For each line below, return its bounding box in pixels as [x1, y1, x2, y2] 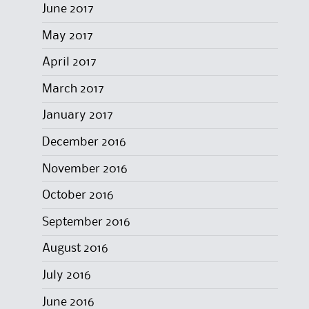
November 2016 [41, 163, 128, 175]
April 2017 [41, 57, 97, 68]
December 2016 [41, 136, 126, 148]
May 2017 [41, 30, 93, 41]
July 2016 [41, 269, 91, 281]
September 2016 [41, 216, 130, 228]
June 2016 [41, 296, 94, 308]
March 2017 [41, 83, 104, 94]
